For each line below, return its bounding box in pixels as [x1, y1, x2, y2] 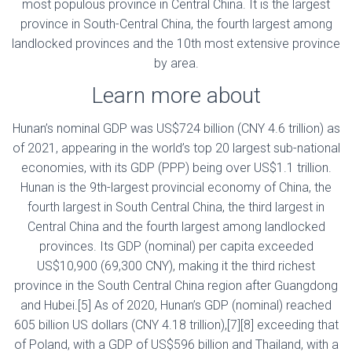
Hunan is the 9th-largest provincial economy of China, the [20, 180, 332, 195]
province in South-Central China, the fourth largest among [20, 16, 332, 31]
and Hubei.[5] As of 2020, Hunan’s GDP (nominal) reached [20, 298, 332, 313]
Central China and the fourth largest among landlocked [27, 219, 325, 234]
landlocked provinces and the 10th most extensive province [12, 36, 340, 51]
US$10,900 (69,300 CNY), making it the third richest [37, 258, 315, 273]
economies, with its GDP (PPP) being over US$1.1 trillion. [20, 160, 332, 175]
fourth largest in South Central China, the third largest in [27, 200, 324, 214]
